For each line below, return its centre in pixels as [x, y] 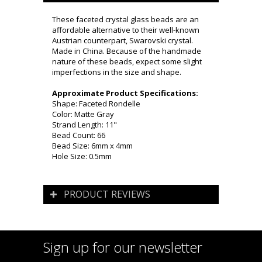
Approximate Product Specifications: [125, 93]
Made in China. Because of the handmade [127, 51]
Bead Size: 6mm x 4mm [92, 146]
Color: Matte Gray [83, 114]
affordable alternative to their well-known [126, 30]
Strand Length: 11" [85, 125]
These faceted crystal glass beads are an [125, 20]
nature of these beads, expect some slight [127, 62]
